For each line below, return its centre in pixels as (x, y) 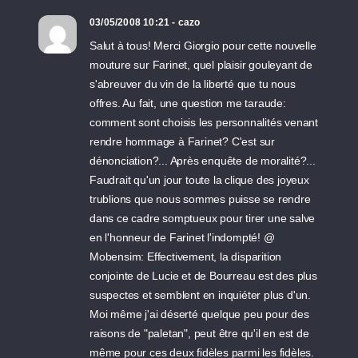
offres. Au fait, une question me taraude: (188, 103)
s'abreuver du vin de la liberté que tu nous (193, 84)
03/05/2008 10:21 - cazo (145, 22)
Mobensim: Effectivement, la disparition (186, 257)
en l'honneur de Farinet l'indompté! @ (182, 237)
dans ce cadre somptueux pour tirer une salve (203, 218)
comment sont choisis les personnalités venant (204, 122)
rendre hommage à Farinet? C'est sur (183, 141)
